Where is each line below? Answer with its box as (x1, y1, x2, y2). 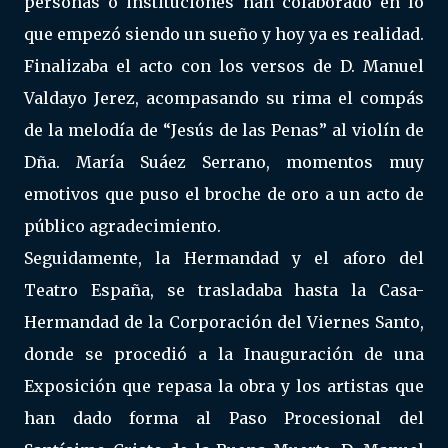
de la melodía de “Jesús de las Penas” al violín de (24, 120, 424, 140)
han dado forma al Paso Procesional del (24, 408, 424, 428)
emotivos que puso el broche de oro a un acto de (24, 184, 424, 204)
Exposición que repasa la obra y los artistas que (24, 376, 424, 396)
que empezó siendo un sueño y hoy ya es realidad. (24, 24, 424, 44)
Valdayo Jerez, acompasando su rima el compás (24, 88, 424, 108)
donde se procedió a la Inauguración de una (24, 344, 424, 364)
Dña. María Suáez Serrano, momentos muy (24, 152, 424, 172)
